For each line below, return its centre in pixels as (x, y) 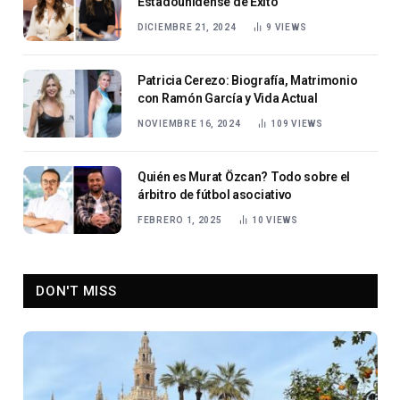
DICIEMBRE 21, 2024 (187, 28)
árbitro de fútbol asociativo (215, 195)
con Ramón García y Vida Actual (228, 99)
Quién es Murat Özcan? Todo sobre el (244, 177)
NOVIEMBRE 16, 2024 (189, 124)
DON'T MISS (76, 292)
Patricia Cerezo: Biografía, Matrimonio (248, 81)
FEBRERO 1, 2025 (180, 221)
